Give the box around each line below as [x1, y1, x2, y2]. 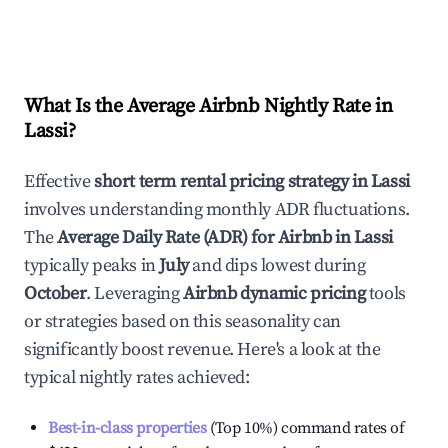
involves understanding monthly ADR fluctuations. [24, 198, 410, 221]
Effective [24, 170, 94, 193]
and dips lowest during [188, 254, 366, 277]
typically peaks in [24, 254, 156, 277]
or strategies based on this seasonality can [24, 310, 341, 333]
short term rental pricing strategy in [94, 170, 371, 193]
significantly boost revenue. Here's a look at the [24, 338, 381, 361]
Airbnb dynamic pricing [183, 282, 366, 305]
